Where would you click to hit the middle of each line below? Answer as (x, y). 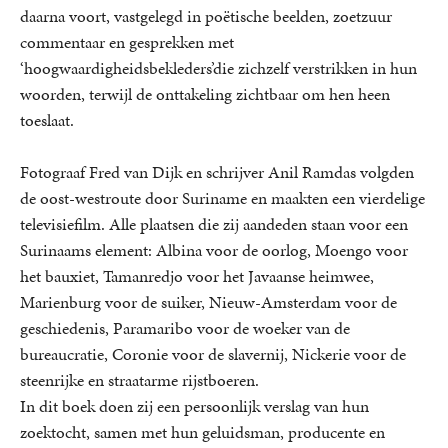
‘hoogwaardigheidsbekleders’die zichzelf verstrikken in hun (218, 68)
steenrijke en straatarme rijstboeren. (139, 380)
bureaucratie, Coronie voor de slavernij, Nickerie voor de (213, 354)
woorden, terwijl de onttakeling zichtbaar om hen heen (205, 94)
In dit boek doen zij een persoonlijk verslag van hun (194, 406)
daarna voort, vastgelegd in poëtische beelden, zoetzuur (206, 16)
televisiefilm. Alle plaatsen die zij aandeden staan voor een (214, 224)
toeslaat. (47, 120)
